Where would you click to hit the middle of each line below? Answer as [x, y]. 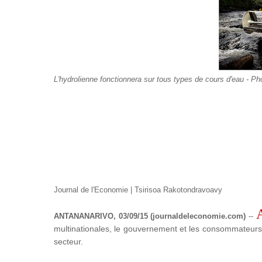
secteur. [68, 242]
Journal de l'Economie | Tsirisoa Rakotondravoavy [138, 190]
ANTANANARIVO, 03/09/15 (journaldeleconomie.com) [150, 216]
